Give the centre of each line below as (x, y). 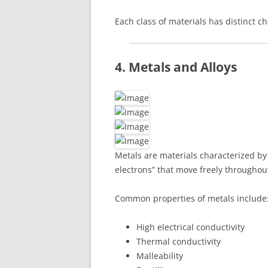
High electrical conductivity (191, 227)
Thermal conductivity (179, 241)
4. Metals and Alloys (176, 67)
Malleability (160, 255)
